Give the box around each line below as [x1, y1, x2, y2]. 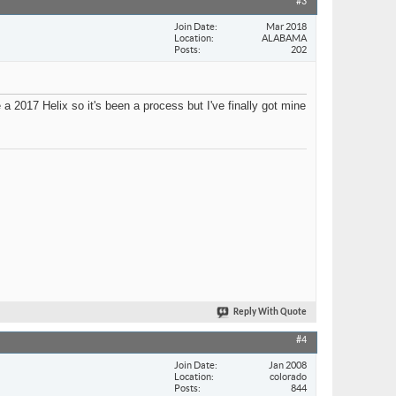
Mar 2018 [266, 20, 307, 32]
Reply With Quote [233, 308, 307, 318]
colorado [270, 370, 307, 382]
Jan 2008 [269, 359, 307, 370]
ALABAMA [262, 32, 307, 43]
